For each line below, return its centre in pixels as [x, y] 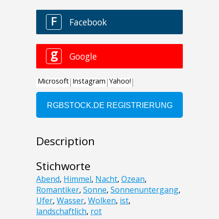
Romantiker [58, 189]
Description [66, 141]
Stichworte [63, 166]
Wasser [70, 200]
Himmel [77, 179]
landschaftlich [61, 211]
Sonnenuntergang [144, 189]
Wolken [102, 200]
